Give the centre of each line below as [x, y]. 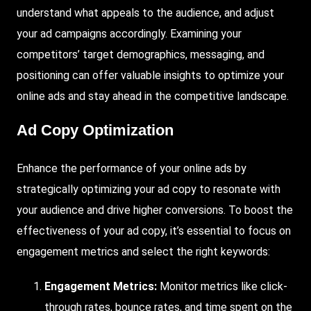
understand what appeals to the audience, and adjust [145, 13]
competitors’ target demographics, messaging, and [141, 55]
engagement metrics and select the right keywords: [143, 251]
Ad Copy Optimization [95, 131]
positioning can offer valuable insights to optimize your [150, 76]
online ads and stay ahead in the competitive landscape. [153, 96]
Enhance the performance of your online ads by [132, 168]
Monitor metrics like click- [222, 286]
